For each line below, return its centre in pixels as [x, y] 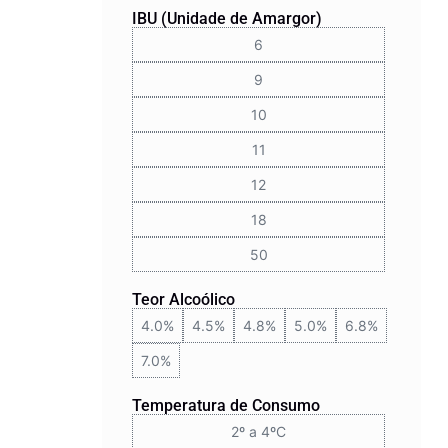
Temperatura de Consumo [226, 405]
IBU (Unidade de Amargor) [227, 18]
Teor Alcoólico [183, 299]
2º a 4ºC [259, 431]
